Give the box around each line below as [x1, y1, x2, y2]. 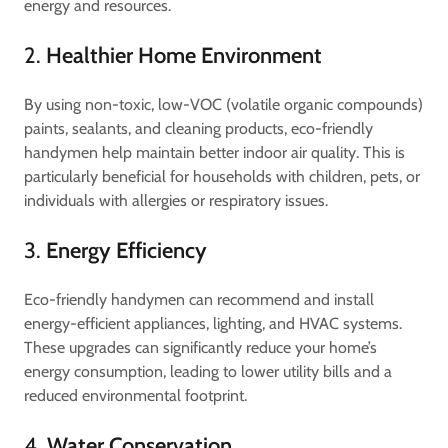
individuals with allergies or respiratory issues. [24, 191, 328, 210]
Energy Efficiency [46, 237, 207, 264]
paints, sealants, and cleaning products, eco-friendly [24, 119, 373, 138]
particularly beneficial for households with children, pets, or [24, 167, 420, 186]
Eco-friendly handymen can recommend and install [24, 290, 374, 309]
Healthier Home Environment [46, 42, 322, 69]
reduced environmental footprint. [24, 386, 247, 405]
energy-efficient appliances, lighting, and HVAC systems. [24, 314, 402, 333]
